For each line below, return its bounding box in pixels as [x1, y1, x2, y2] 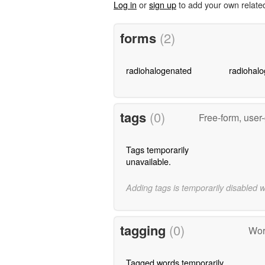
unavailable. [125, 155, 171, 168]
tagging [119, 221, 169, 240]
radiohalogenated [125, 63, 192, 76]
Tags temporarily [125, 143, 189, 156]
